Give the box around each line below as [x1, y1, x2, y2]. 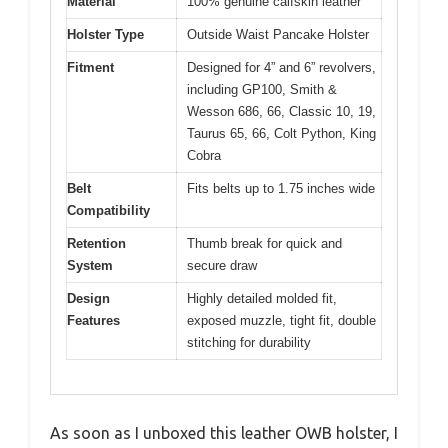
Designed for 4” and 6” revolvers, [187, 59, 376, 75]
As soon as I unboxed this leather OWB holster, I [50, 424, 398, 442]
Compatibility [67, 202, 150, 218]
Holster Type [67, 26, 144, 42]
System [67, 257, 113, 273]
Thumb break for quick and [187, 235, 342, 251]
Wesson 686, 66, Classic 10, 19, [187, 103, 376, 119]
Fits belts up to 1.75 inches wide [187, 180, 375, 196]
